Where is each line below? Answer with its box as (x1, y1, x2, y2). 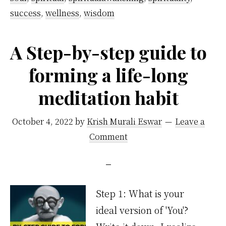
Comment (89, 131, 128, 142)
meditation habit (38, 85, 179, 109)
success (10, 7, 41, 19)
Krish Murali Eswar (87, 116, 162, 127)
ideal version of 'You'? (96, 203, 188, 216)
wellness (45, 7, 79, 19)
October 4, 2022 (12, 116, 74, 127)
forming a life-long (29, 63, 189, 87)
